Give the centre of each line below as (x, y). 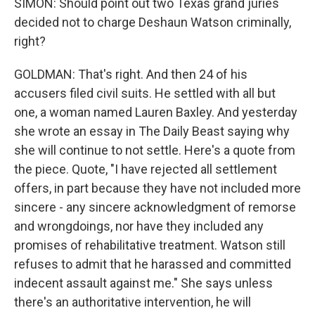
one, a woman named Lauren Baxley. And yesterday (156, 112)
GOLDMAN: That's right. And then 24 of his (131, 74)
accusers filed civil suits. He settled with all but (145, 93)
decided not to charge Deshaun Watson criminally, (153, 22)
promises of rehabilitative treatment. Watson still (150, 245)
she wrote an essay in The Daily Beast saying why (152, 131)
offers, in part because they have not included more (157, 188)
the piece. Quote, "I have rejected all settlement (146, 169)
